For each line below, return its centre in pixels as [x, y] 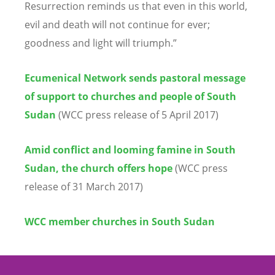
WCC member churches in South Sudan [120, 222]
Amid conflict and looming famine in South [130, 150]
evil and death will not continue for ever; [117, 24]
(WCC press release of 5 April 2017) [138, 115]
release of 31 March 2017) [84, 187]
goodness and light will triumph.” [101, 43]
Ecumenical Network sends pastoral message [135, 78]
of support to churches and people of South [130, 96]
